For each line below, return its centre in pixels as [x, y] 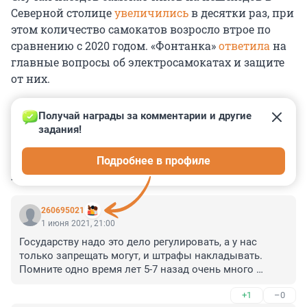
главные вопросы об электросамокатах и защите [148, 62]
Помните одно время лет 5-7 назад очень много [136, 270]
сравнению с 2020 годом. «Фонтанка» [115, 46]
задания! [60, 130]
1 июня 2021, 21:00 [78, 224]
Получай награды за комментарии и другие [146, 116]
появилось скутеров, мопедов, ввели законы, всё [142, 283]
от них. [30, 79]
